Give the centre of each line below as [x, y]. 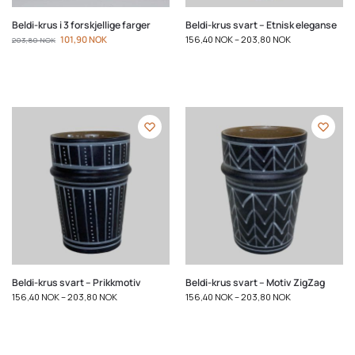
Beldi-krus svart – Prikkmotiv [76, 282]
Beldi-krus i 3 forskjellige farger [81, 25]
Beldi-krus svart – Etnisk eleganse [261, 25]
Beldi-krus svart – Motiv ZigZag [255, 282]
